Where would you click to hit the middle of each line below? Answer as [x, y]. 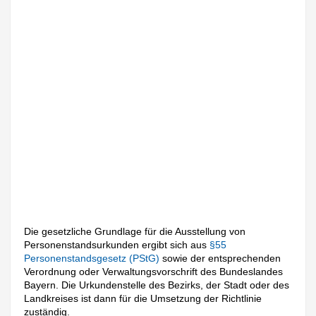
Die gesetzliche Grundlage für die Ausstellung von [135, 231]
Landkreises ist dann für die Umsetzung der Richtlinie [143, 298]
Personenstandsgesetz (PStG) [93, 258]
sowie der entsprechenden [222, 258]
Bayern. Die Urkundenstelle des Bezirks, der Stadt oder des [157, 285]
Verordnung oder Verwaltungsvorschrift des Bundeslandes [154, 271]
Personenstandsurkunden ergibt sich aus [117, 244]
